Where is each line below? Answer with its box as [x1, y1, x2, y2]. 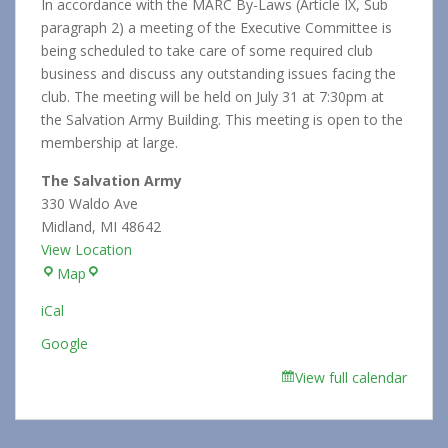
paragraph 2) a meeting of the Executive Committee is [41, 18, 392, 38]
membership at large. [41, 133, 178, 153]
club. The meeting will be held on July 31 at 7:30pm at [41, 87, 384, 107]
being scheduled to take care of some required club [41, 41, 373, 61]
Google [41, 334, 88, 354]
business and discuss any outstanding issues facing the [41, 64, 396, 84]
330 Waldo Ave [41, 194, 138, 214]
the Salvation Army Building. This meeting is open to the [41, 110, 403, 130]
